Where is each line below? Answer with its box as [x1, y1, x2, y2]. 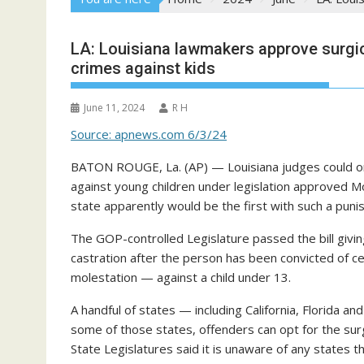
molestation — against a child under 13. [71, 269, 291, 285]
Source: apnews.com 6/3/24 [71, 126, 227, 142]
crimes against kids [71, 58, 215, 78]
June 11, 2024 [84, 101, 145, 115]
